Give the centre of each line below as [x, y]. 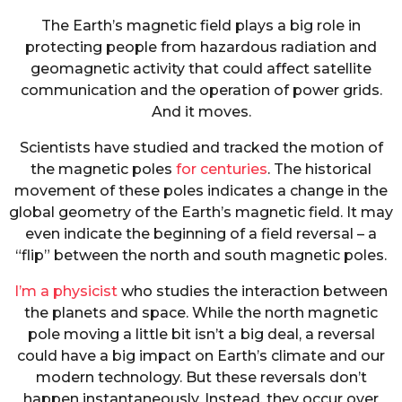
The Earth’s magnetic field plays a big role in [201, 25]
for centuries [222, 169]
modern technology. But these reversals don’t [201, 378]
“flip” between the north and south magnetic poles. [201, 255]
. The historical [319, 169]
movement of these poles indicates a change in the [201, 190]
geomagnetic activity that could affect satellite [201, 68]
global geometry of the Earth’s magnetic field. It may [201, 212]
